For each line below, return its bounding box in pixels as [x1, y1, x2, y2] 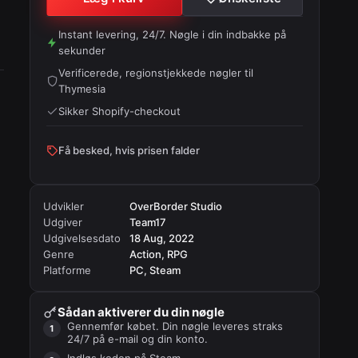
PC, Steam [129, 264, 181, 276]
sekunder [58, 44, 106, 57]
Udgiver [43, 216, 83, 229]
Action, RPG [129, 248, 189, 261]
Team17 [129, 216, 167, 229]
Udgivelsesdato [43, 232, 121, 245]
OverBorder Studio [129, 200, 223, 213]
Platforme [43, 264, 92, 276]
